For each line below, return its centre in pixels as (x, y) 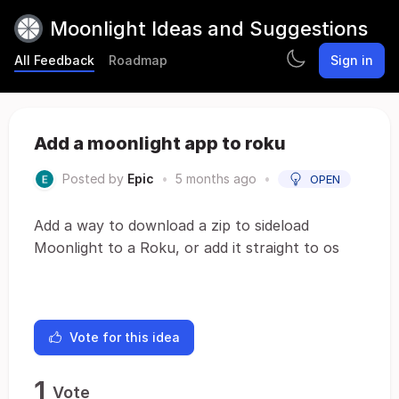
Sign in (352, 60)
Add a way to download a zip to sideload (171, 225)
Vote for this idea (125, 337)
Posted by (93, 179)
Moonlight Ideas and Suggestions (209, 28)
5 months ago (216, 179)
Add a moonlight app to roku (160, 143)
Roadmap (138, 60)
